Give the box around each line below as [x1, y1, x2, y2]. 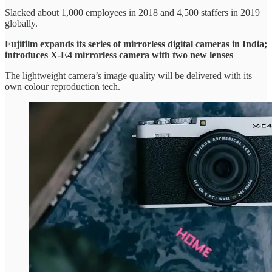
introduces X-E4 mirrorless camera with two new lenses [5, 50, 233, 61]
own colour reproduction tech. [5, 81, 120, 92]
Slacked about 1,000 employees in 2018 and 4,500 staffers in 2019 [5, 7, 260, 18]
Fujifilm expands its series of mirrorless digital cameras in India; [5, 39, 267, 50]
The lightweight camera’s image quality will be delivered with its [5, 70, 252, 81]
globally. [5, 18, 38, 29]
